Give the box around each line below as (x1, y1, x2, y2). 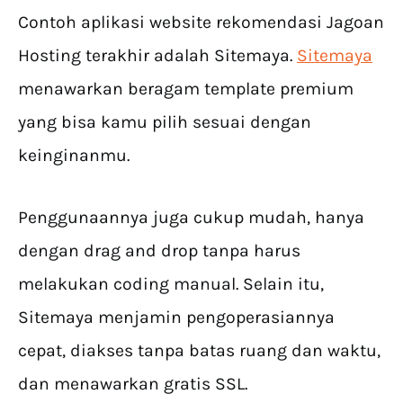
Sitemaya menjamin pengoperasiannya (18, 307, 335, 328)
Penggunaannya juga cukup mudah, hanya (18, 207, 364, 228)
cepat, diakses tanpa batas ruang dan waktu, (18, 340, 381, 362)
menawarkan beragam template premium (18, 78, 354, 100)
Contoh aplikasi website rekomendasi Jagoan (18, 12, 384, 33)
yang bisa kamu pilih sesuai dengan (18, 112, 311, 133)
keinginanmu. (18, 145, 130, 166)
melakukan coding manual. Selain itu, (18, 273, 324, 295)
